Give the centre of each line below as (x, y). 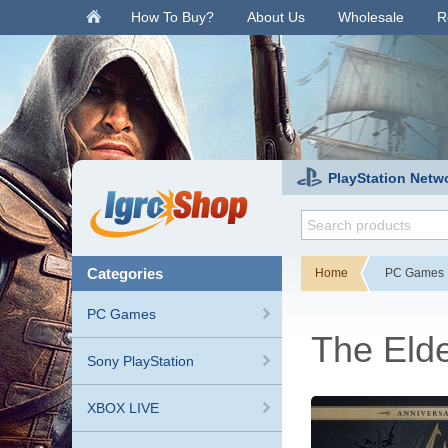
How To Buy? (172, 17)
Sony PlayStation (140, 361)
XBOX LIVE (123, 408)
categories (130, 273)
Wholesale (371, 17)
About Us (276, 17)
